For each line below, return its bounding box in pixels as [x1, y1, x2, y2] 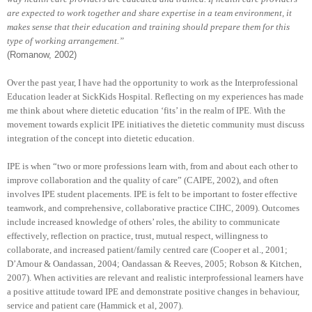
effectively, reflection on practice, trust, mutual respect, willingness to [7, 230, 268, 241]
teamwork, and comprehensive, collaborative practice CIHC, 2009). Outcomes [7, 202, 299, 213]
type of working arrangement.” [7, 35, 124, 46]
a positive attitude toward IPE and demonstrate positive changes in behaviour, [7, 286, 299, 297]
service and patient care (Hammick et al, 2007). [7, 299, 183, 311]
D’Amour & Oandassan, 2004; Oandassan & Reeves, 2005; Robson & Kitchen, [7, 258, 302, 269]
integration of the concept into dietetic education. [7, 132, 194, 143]
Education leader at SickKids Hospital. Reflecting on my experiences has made [7, 91, 304, 102]
